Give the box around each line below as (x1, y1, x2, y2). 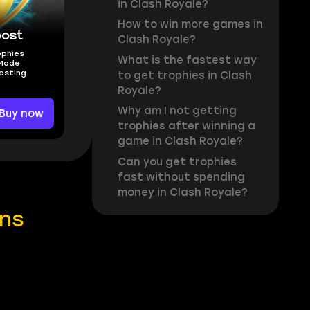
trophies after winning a (117, 120, 255, 133)
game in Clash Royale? (117, 135, 243, 148)
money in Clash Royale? (117, 185, 248, 199)
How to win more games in (117, 18, 263, 31)
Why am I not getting (117, 104, 237, 118)
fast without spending (117, 170, 245, 183)
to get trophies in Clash (117, 69, 252, 82)
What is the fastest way (117, 53, 257, 66)
